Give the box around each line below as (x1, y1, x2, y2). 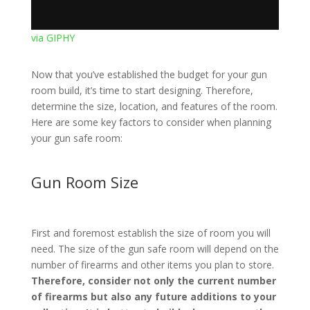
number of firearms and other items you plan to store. (30, 257, 274, 271)
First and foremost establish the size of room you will (30, 226, 271, 239)
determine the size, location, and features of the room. (30, 99, 277, 113)
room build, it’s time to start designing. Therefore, (30, 83, 253, 97)
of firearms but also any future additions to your (30, 289, 276, 303)
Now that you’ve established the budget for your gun (30, 67, 267, 81)
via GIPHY (30, 30, 75, 44)
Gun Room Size (30, 171, 138, 192)
